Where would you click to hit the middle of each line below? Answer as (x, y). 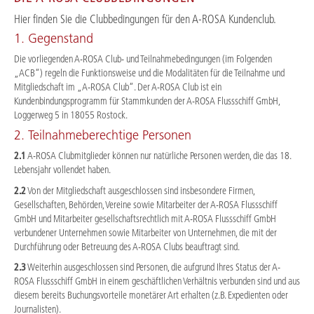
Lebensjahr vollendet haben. (62, 170)
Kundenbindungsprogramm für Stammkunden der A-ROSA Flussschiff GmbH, (147, 101)
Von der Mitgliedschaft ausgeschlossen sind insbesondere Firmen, (140, 190)
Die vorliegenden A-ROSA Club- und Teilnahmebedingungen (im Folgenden (143, 59)
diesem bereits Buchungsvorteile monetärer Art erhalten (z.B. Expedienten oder (151, 295)
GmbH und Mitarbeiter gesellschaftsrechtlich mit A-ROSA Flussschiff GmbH (145, 218)
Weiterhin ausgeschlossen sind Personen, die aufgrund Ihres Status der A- (153, 267)
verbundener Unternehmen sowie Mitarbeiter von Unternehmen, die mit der (145, 232)
